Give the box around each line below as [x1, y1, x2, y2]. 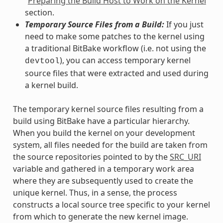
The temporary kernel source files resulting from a [12, 103, 204, 114]
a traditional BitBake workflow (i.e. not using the [24, 42, 206, 54]
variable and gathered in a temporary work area [12, 163, 194, 174]
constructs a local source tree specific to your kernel [12, 199, 210, 210]
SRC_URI [169, 151, 201, 162]
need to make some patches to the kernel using [24, 30, 205, 42]
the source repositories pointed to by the [12, 151, 170, 162]
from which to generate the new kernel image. [12, 211, 188, 222]
